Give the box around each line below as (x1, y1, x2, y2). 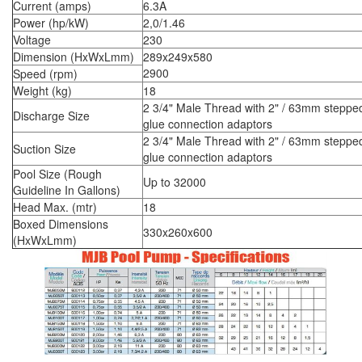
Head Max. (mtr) (13, 199, 97, 216)
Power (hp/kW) (13, 15, 89, 32)
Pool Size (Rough (13, 166, 102, 183)
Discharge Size (13, 107, 90, 124)
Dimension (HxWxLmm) (13, 48, 134, 65)
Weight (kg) (13, 82, 72, 99)
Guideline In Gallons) (13, 182, 120, 199)
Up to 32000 (143, 174, 206, 191)
